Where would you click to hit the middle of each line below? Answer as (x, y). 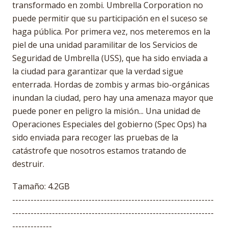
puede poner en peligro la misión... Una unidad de (106, 111)
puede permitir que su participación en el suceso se (110, 18)
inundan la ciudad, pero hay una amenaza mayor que (113, 98)
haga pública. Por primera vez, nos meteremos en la (111, 32)
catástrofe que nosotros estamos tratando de (99, 151)
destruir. (29, 164)
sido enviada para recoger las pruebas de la (95, 137)
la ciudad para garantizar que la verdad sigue (98, 71)
